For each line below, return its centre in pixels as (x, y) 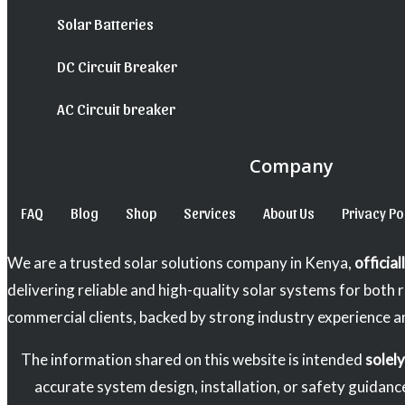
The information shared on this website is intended (193, 360)
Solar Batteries (105, 24)
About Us (289, 213)
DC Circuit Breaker (117, 66)
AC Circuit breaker (116, 109)
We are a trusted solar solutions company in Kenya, (181, 263)
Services (210, 213)
